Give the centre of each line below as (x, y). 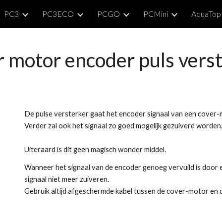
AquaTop (206, 14)
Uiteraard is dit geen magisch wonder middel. (96, 149)
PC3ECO (58, 14)
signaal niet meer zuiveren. (67, 179)
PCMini (156, 14)
